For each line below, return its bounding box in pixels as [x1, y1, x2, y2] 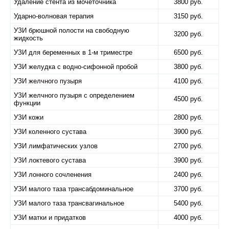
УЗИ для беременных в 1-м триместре [14, 49, 132, 56]
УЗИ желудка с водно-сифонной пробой [14, 63, 138, 71]
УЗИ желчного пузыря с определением [14, 91, 134, 99]
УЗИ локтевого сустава [14, 156, 86, 164]
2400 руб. [174, 171, 203, 178]
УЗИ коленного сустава [14, 128, 86, 135]
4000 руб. [174, 214, 203, 221]
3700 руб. [174, 185, 203, 193]
